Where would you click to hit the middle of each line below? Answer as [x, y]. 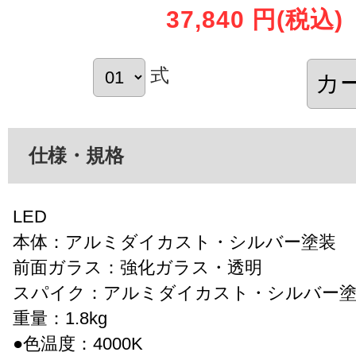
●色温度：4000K [78, 343]
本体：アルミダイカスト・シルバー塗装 [174, 242]
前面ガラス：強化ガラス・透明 [137, 267]
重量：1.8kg [60, 318]
